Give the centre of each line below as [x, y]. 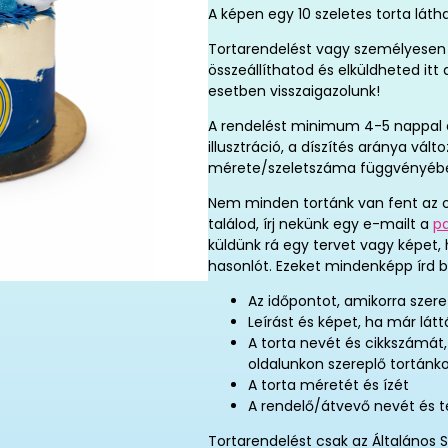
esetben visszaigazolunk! [294, 91]
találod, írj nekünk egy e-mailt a [320, 224]
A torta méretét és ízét [328, 385]
